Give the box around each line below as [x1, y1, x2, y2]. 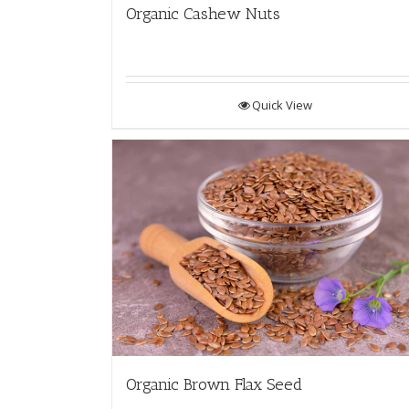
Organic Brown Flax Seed [126, 374, 302, 395]
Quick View [251, 96, 312, 113]
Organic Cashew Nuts [126, 3, 280, 24]
